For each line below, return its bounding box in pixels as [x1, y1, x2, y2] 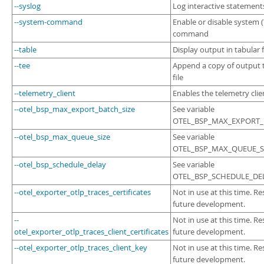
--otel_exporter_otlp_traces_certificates [14, 187, 151, 197]
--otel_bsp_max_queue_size [14, 132, 110, 142]
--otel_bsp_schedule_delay [14, 160, 106, 170]
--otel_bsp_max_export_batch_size [14, 104, 135, 114]
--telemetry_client [14, 88, 75, 98]
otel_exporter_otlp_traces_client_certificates [14, 227, 169, 237]
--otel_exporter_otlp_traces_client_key [14, 243, 147, 253]
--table [14, 45, 37, 55]
